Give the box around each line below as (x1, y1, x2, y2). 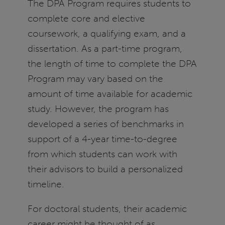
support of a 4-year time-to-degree (27, 133, 177, 145)
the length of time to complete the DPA (27, 57, 197, 69)
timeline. (27, 178, 64, 190)
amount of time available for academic (27, 87, 192, 99)
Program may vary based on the (27, 72, 163, 84)
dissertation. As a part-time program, (27, 42, 182, 54)
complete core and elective (27, 12, 145, 24)
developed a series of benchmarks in (27, 118, 184, 130)
